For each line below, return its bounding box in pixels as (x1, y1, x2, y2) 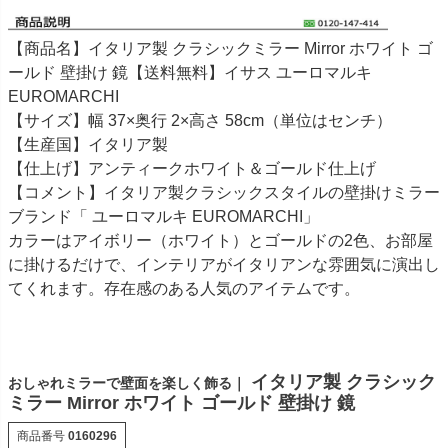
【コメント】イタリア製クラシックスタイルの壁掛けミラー (8, 184, 440, 202)
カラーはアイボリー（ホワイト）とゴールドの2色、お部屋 (8, 232, 433, 250)
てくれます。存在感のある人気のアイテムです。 (8, 280, 360, 298)
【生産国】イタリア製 (8, 136, 168, 154)
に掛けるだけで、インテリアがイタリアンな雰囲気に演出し (8, 256, 440, 274)
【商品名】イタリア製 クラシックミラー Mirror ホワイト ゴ (8, 40, 433, 58)
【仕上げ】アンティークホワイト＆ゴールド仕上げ (8, 160, 376, 178)
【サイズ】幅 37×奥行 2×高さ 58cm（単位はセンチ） (8, 112, 392, 130)
